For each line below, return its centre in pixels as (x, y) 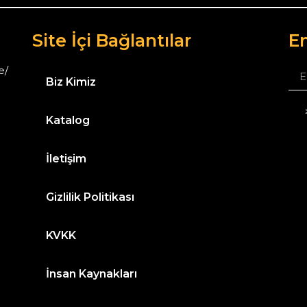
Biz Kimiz (71, 82)
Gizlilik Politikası (90, 197)
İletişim (66, 159)
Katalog (68, 120)
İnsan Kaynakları (92, 274)
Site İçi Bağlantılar (112, 40)
